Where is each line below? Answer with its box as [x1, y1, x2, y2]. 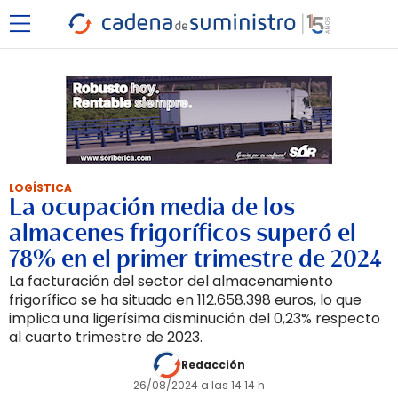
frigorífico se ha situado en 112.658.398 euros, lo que [9, 290, 362, 310]
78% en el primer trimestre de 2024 [9, 243, 382, 274]
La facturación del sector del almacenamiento [9, 271, 333, 291]
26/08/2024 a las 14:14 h [133, 378, 265, 393]
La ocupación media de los [9, 192, 295, 222]
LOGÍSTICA [9, 180, 72, 195]
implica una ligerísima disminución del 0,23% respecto [9, 308, 380, 329]
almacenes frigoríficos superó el [9, 218, 356, 248]
